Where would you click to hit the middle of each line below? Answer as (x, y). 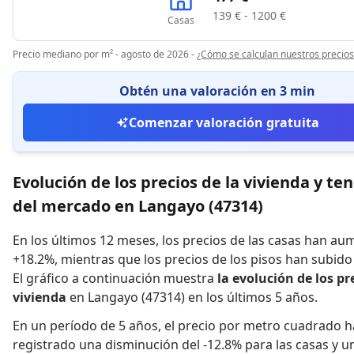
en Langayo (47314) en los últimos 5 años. (194, 297)
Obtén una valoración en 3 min (217, 91)
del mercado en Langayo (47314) (138, 206)
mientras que (101, 259)
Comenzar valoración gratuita (224, 122)
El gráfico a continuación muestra (113, 278)
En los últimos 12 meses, (86, 240)
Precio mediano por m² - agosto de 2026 (101, 54)
